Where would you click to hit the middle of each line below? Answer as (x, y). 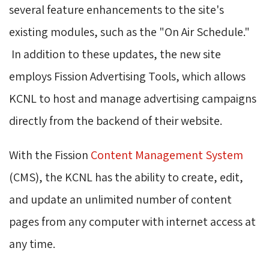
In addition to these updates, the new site (115, 54)
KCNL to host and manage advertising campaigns (133, 98)
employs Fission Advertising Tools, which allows (127, 76)
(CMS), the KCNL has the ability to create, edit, (126, 177)
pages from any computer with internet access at (132, 221)
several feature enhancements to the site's (116, 9)
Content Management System (167, 155)
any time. (32, 243)
